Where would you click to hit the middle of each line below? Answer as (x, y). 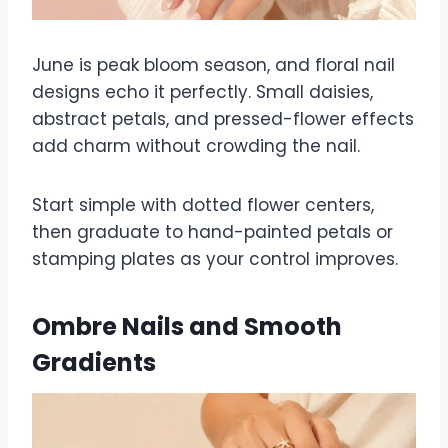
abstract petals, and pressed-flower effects (223, 118)
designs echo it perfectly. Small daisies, (202, 91)
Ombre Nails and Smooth (187, 326)
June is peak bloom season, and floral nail (213, 64)
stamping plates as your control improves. (215, 258)
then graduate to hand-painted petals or (212, 231)
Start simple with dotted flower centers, (203, 204)
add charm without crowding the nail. (196, 145)
